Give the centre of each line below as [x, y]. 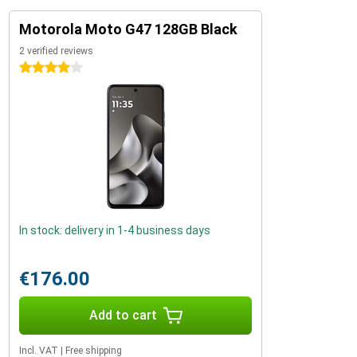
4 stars [37, 68]
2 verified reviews [56, 51]
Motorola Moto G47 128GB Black [128, 29]
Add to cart [123, 315]
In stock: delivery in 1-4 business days [115, 230]
